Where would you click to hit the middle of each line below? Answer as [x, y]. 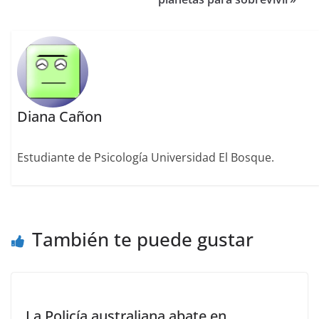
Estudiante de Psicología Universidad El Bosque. [146, 158]
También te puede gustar [143, 239]
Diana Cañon [60, 117]
